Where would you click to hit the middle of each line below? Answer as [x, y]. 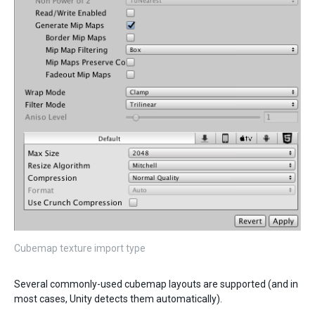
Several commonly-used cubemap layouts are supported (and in [156, 284]
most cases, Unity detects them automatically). [118, 298]
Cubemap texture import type [80, 248]
